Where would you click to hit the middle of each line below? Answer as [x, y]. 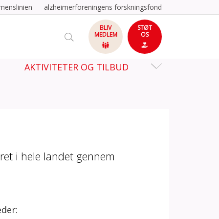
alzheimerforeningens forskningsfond [103, 7]
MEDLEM [106, 34]
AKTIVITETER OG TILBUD [76, 67]
